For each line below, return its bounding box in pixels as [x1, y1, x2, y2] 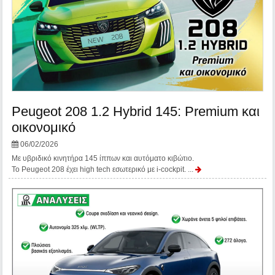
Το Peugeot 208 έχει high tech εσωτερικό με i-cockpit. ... [12, 165, 196, 174]
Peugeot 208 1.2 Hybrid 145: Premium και [12, 104, 260, 120]
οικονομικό [12, 120, 76, 136]
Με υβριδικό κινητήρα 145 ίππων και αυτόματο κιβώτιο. [12, 154, 195, 163]
